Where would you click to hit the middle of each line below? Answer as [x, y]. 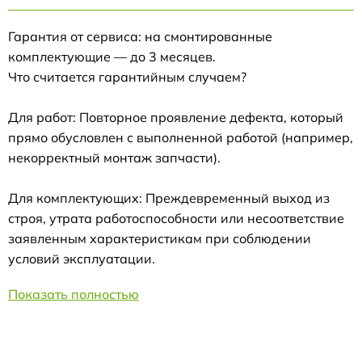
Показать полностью [74, 294]
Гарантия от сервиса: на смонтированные [140, 36]
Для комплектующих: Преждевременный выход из [169, 198]
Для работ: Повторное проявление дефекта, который [176, 117]
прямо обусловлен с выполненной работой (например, [181, 137]
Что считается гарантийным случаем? [127, 76]
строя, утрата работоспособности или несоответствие [176, 218]
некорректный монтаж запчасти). [114, 157]
